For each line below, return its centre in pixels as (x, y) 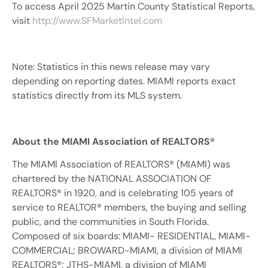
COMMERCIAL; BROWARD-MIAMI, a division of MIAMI (127, 251)
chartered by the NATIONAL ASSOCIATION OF (112, 179)
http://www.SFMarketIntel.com (97, 21)
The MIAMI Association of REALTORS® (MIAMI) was (121, 165)
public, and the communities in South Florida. (110, 222)
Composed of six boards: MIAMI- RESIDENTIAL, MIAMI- (131, 236)
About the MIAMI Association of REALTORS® (116, 141)
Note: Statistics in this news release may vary (111, 67)
